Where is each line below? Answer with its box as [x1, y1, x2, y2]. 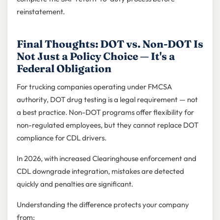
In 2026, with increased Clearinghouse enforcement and [16, 154, 196, 164]
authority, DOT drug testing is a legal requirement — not [16, 95, 198, 105]
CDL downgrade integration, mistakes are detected [16, 166, 184, 176]
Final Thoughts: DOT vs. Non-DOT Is [16, 37, 203, 51]
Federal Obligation [16, 62, 111, 75]
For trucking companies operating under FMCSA [16, 82, 172, 92]
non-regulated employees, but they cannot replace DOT [16, 120, 198, 130]
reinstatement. [16, 7, 65, 17]
